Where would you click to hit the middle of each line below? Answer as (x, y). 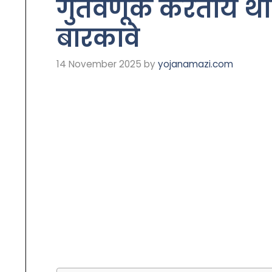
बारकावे (98, 39)
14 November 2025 (99, 64)
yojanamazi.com (195, 64)
